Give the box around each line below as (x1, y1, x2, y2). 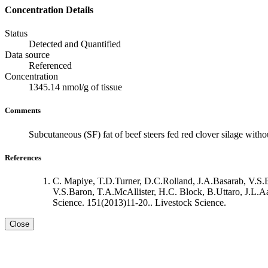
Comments (5, 106, 41, 115)
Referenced (29, 60, 72, 71)
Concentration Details (5, 5, 93, 15)
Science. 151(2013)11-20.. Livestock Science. (53, 197, 226, 208)
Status (5, 28, 28, 39)
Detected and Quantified (29, 39, 121, 50)
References (5, 153, 41, 162)
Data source (5, 50, 50, 60)
